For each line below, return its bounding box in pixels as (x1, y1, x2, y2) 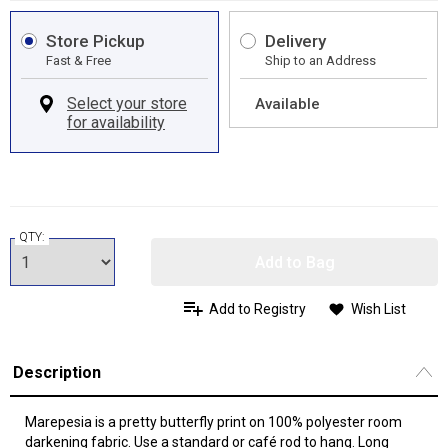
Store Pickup (46, 31, 145, 51)
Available (255, 95, 320, 113)
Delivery (265, 31, 326, 51)
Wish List (350, 301, 406, 317)
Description (13, 362, 101, 382)
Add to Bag (254, 252, 335, 272)
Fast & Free (46, 53, 111, 68)
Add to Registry (208, 301, 306, 317)
